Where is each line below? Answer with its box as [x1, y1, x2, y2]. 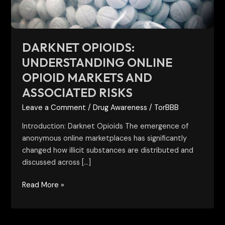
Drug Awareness [93, 103, 148, 113]
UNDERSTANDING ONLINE [22, 55, 173, 70]
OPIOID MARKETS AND [22, 70, 153, 85]
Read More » [22, 180, 65, 190]
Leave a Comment [22, 103, 86, 113]
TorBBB [154, 103, 179, 113]
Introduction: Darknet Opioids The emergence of [22, 121, 189, 131]
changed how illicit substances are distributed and [22, 145, 194, 155]
